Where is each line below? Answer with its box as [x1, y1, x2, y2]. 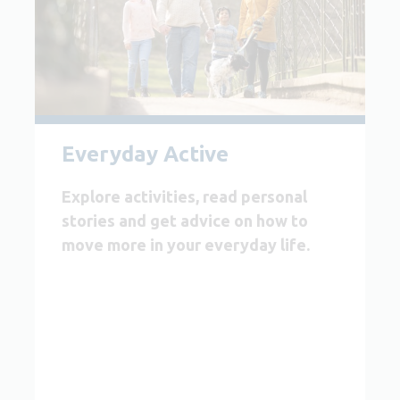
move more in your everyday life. [62, 235, 310, 254]
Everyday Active [62, 141, 229, 166]
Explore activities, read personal [62, 187, 307, 205]
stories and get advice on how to [62, 211, 308, 229]
